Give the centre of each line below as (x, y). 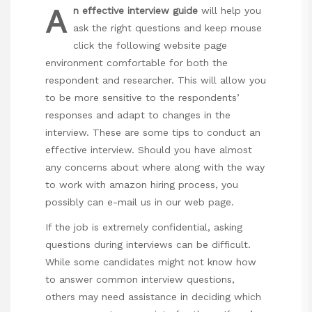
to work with (77, 184)
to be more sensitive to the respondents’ (142, 97)
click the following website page (150, 45)
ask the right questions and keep (152, 28)
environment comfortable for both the (136, 62)
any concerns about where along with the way (155, 167)
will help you (229, 10)
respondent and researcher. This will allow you (156, 80)
